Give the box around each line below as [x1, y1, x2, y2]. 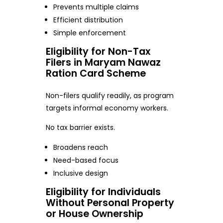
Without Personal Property [45, 196, 174, 210]
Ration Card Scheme [45, 66, 146, 80]
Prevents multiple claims [53, 1, 139, 12]
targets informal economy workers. [45, 103, 168, 113]
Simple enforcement [53, 27, 126, 38]
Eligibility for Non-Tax [45, 44, 150, 58]
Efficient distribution [53, 14, 123, 25]
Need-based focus [53, 155, 119, 165]
